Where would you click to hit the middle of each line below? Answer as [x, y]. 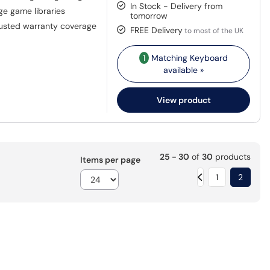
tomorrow [149, 15]
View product [184, 100]
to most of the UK [213, 30]
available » [184, 70]
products [231, 156]
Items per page [110, 159]
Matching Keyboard [189, 58]
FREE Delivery [157, 30]
